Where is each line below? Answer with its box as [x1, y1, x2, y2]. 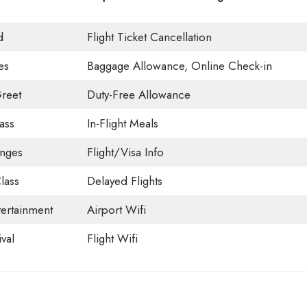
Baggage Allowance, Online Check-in [86, 58, 272, 75]
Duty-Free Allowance [86, 86, 191, 103]
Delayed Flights [86, 173, 162, 190]
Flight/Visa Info [86, 144, 164, 161]
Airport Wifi [86, 201, 146, 219]
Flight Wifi [86, 230, 138, 247]
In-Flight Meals [86, 115, 158, 132]
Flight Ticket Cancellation [86, 29, 212, 46]
